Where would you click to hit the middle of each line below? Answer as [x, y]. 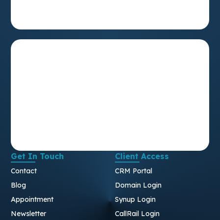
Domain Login [138, 185]
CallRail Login [137, 213]
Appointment [32, 199]
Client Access [142, 156]
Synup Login [135, 199]
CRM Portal [134, 171]
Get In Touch [38, 156]
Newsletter [29, 213]
